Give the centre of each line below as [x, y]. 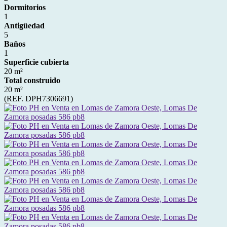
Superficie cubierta [36, 62]
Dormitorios [25, 7]
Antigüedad [24, 26]
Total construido [32, 80]
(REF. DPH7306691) [39, 99]
